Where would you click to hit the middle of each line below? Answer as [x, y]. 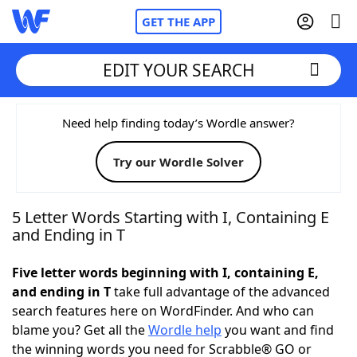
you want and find [278, 330]
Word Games [85, 339]
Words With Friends [105, 163]
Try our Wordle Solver [178, 162]
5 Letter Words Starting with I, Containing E [171, 217]
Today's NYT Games [105, 295]
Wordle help [185, 330]
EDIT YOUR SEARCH [178, 70]
